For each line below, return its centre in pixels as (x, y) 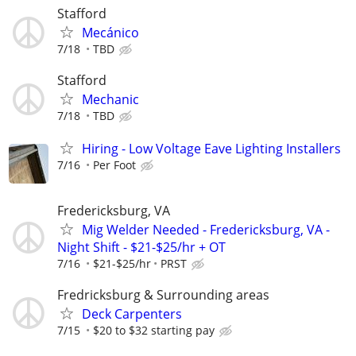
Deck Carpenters (132, 313)
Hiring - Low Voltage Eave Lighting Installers (211, 149)
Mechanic (110, 100)
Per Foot (114, 165)
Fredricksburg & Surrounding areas (163, 294)
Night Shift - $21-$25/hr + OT (141, 247)
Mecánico (110, 33)
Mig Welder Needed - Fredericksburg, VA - (206, 229)
